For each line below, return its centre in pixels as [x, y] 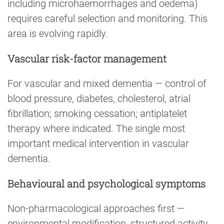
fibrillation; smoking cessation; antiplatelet [97, 114]
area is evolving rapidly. [58, 33]
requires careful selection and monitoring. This [107, 18]
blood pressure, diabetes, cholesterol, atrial [99, 99]
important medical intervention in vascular [98, 144]
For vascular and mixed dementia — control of [107, 84]
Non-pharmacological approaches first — [96, 209]
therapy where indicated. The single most [96, 129]
